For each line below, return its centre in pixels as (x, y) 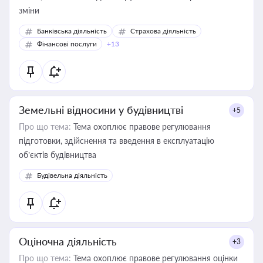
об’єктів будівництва (58, 155)
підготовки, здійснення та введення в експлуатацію (117, 141)
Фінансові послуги (67, 44)
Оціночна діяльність (68, 241)
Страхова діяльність (163, 31)
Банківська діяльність (72, 31)
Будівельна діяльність (72, 175)
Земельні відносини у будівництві (101, 110)
